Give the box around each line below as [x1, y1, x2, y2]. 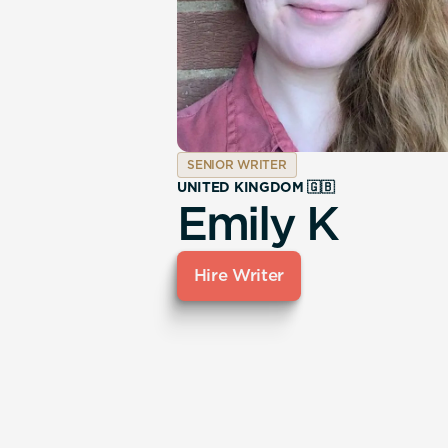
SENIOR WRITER [187, 156, 287, 172]
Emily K [177, 194, 338, 251]
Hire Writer [193, 265, 285, 286]
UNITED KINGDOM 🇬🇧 [177, 178, 335, 195]
